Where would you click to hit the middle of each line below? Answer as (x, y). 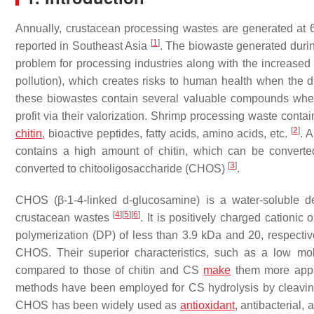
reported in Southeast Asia (83, 46)
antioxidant (207, 305)
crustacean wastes (64, 218)
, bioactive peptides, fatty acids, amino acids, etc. (166, 134)
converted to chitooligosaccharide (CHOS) (122, 169)
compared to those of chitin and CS (110, 270)
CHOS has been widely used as (98, 305)
